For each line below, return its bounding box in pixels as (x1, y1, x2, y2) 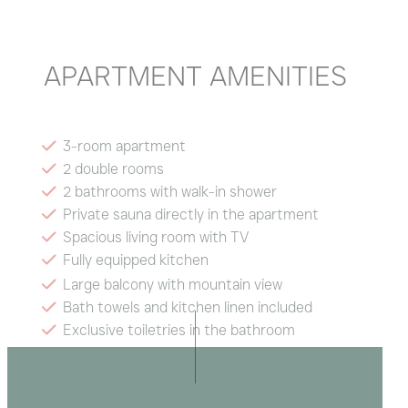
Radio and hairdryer (62, 343, 188, 362)
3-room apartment (62, 137, 186, 155)
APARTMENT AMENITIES (43, 58, 347, 93)
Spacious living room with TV (62, 228, 249, 246)
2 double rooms (62, 159, 164, 178)
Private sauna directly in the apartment (62, 205, 319, 223)
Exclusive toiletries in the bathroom (62, 321, 295, 339)
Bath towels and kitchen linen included (62, 298, 312, 316)
